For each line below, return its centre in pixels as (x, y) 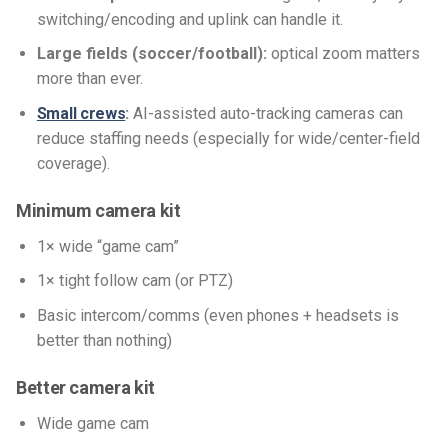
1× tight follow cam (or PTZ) (134, 281)
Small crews (81, 113)
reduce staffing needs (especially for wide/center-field (228, 138)
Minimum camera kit (100, 210)
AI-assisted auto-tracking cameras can (266, 113)
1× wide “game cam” (107, 246)
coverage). (73, 163)
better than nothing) (104, 340)
